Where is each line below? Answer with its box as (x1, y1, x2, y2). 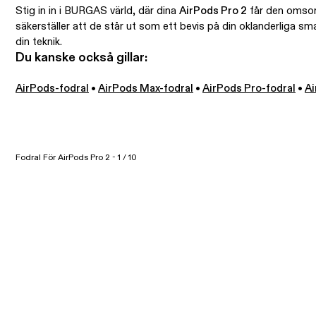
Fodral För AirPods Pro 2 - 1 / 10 (16, 154, 137, 163)
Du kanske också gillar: (16, 51, 147, 65)
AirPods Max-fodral (98, 83, 193, 95)
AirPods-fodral (16, 83, 89, 95)
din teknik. (16, 37, 62, 48)
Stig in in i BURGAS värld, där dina (16, 6, 179, 17)
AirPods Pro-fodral (202, 83, 296, 95)
